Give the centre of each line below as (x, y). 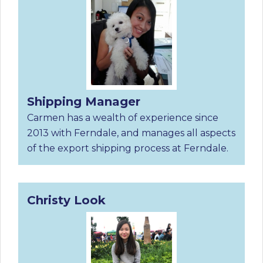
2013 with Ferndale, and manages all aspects (131, 133)
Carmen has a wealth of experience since (123, 117)
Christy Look (66, 200)
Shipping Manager (84, 101)
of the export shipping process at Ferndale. (128, 148)
